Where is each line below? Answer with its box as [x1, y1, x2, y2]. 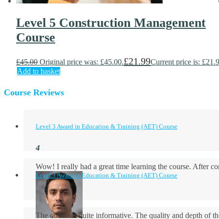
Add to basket [17, 66, 60, 75]
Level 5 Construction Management [16, 16, 206, 30]
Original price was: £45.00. [40, 57, 124, 66]
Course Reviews [4, 87, 64, 97]
